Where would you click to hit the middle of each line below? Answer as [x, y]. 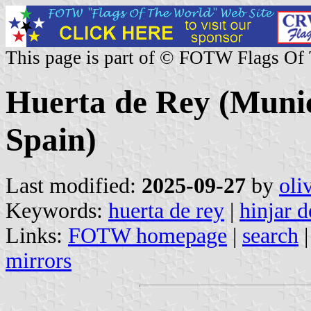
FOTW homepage [148, 235]
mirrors [39, 260]
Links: [37, 235]
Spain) [51, 140]
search [270, 235]
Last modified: [74, 185]
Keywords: [57, 210]
